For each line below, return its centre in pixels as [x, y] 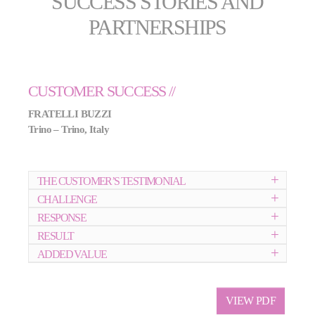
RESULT [56, 236]
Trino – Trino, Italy [69, 129]
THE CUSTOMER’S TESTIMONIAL [111, 181]
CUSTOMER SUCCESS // [102, 91]
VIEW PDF [250, 300]
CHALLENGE [67, 200]
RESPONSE [62, 218]
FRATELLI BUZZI [70, 113]
